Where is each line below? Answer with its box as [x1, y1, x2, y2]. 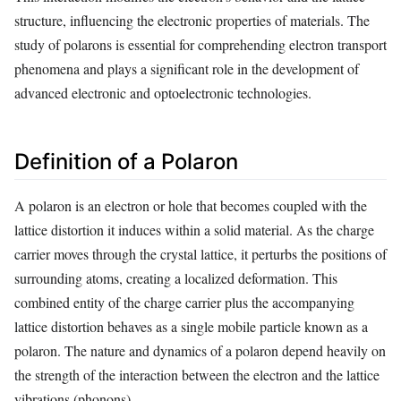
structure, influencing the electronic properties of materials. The [14, 10, 370, 30]
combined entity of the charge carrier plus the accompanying [14, 293, 354, 312]
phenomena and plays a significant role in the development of [14, 58, 359, 78]
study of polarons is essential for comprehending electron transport [14, 34, 387, 54]
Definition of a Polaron [14, 148, 238, 175]
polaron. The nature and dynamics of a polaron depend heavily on [14, 341, 386, 361]
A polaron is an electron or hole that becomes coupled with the [14, 196, 367, 216]
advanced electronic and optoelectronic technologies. [14, 82, 311, 102]
